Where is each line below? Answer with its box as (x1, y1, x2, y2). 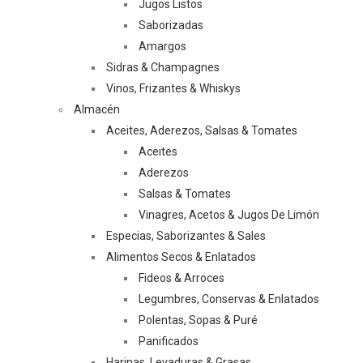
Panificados (139, 335, 199, 348)
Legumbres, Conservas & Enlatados (139, 293, 319, 305)
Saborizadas (139, 19, 203, 32)
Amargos (139, 40, 186, 53)
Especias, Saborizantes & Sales (106, 229, 266, 242)
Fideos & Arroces (139, 271, 224, 284)
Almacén (74, 103, 120, 116)
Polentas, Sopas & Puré (139, 314, 258, 327)
